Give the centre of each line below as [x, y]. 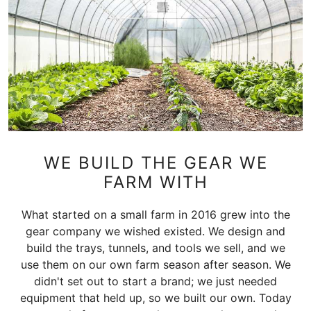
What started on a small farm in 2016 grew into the [155, 215]
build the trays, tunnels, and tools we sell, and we [155, 248]
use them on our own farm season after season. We [155, 265]
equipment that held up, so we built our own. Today [155, 298]
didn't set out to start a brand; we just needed [155, 281]
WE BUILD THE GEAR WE [155, 163]
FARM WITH [155, 183]
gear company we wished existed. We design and [155, 232]
